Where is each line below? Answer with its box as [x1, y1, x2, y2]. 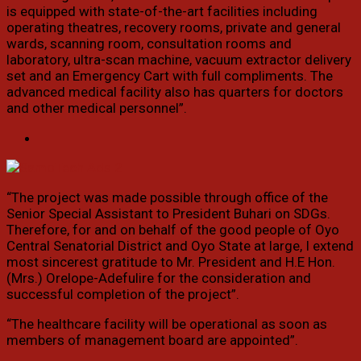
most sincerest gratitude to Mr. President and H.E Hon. [6, 254, 335, 271]
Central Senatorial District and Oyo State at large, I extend [6, 238, 354, 255]
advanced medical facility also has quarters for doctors [6, 84, 343, 101]
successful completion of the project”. [6, 286, 239, 303]
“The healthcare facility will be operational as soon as [6, 316, 327, 333]
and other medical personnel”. [6, 100, 187, 117]
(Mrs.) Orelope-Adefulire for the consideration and [6, 270, 311, 287]
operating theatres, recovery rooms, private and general [6, 19, 341, 36]
